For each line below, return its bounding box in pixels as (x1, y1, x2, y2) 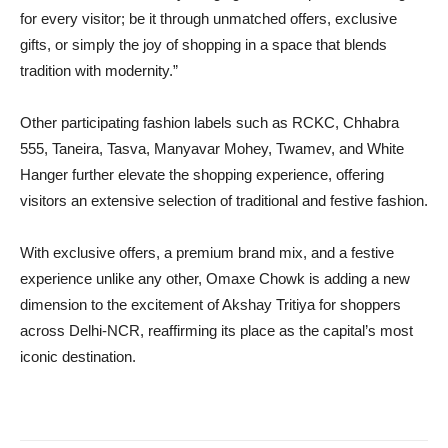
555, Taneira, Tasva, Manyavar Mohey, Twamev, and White (20, 140, 404, 158)
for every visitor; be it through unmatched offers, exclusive (20, 10, 397, 28)
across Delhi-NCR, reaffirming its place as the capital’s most (20, 322, 413, 340)
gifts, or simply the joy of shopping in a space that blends (20, 36, 387, 54)
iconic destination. (20, 348, 136, 366)
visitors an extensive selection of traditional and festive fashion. (20, 192, 428, 210)
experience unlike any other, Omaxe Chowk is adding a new (20, 270, 410, 288)
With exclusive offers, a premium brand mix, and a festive (20, 244, 394, 262)
